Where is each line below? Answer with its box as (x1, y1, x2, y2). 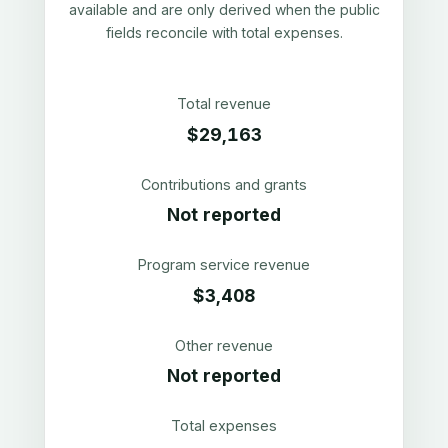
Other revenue (175, 336, 273, 354)
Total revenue (177, 95, 271, 112)
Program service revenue (138, 256, 310, 274)
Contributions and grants (141, 175, 307, 193)
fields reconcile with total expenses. (105, 24, 343, 41)
